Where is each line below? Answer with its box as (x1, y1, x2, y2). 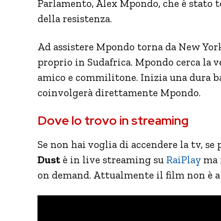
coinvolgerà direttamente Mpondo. (37, 86, 201, 99)
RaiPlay (166, 153, 201, 166)
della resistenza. (37, 12, 112, 25)
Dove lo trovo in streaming (37, 112, 188, 129)
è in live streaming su (60, 153, 166, 166)
